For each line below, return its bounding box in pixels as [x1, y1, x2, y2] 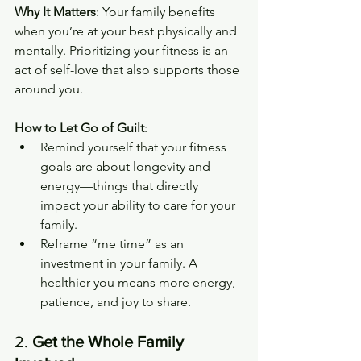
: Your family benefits [96, 3, 218, 19]
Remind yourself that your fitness [40, 139, 230, 155]
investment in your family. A [40, 255, 201, 271]
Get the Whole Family [32, 332, 188, 351]
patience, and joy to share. [40, 293, 191, 309]
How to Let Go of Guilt [15, 119, 144, 135]
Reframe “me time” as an [40, 235, 187, 251]
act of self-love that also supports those [15, 61, 243, 77]
